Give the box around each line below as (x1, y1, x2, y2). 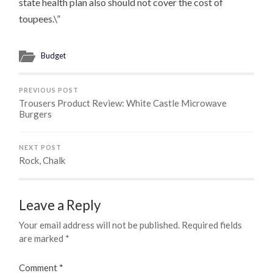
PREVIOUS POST (19, 87, 79, 94)
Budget (41, 51, 66, 61)
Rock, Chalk (19, 155, 66, 166)
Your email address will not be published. (19, 219, 180, 231)
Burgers (19, 108, 52, 120)
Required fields (182, 219, 243, 231)
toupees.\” (19, 13, 61, 25)
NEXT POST (19, 144, 62, 152)
